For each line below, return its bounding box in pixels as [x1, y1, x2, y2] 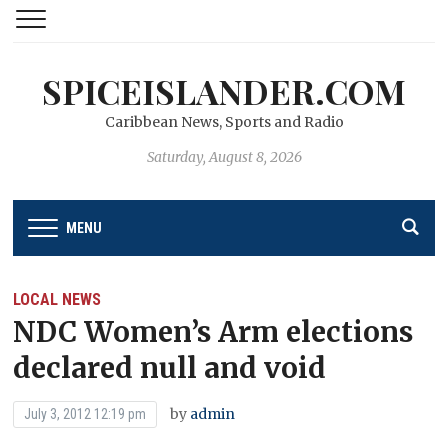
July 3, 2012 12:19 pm [24, 405, 147, 422]
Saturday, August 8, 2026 [146, 148, 302, 166]
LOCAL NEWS [13, 289, 102, 309]
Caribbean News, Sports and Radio [104, 113, 344, 131]
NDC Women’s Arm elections [13, 313, 414, 350]
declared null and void [13, 349, 327, 386]
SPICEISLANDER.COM [42, 68, 406, 114]
